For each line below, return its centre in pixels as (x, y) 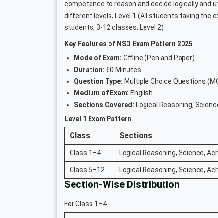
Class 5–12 (87, 170)
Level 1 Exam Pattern (98, 118)
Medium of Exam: (101, 93)
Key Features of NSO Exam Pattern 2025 (128, 44)
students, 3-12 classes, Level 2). (115, 27)
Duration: (90, 69)
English (141, 93)
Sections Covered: (105, 104)
